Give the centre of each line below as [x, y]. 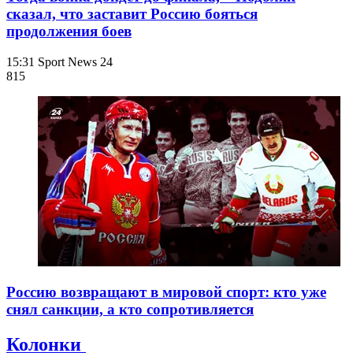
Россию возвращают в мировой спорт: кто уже [166, 292]
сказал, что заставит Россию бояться [132, 13]
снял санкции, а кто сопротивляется [130, 310]
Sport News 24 [75, 61]
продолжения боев [69, 31]
